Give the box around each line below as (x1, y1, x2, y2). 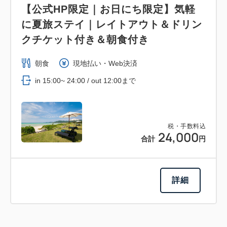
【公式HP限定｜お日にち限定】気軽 (21, 3, 196, 15)
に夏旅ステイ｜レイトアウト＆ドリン (21, 18, 202, 30)
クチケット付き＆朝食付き (21, 33, 149, 45)
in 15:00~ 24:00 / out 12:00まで (35, 76, 136, 85)
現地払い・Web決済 (73, 59, 137, 67)
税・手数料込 (168, 122, 206, 130)
